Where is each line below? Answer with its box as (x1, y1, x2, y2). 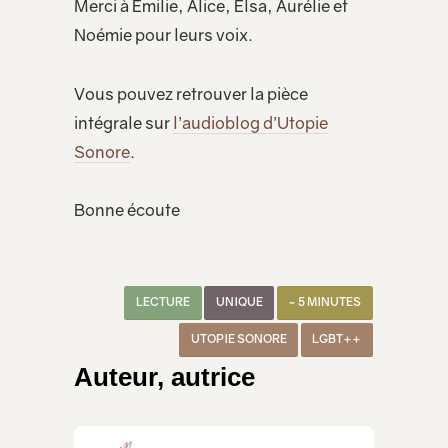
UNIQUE (215, 294, 263, 309)
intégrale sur (74, 112, 173, 133)
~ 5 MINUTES (288, 294, 362, 309)
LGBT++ (312, 331, 362, 346)
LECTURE (136, 294, 191, 309)
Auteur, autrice (74, 363, 255, 392)
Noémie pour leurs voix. (74, 25, 253, 46)
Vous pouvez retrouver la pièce (74, 83, 308, 104)
